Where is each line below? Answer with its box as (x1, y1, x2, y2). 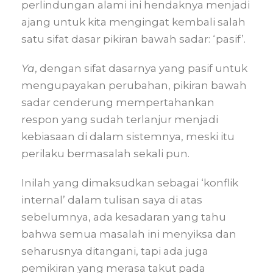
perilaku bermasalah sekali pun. (21, 147, 190, 160)
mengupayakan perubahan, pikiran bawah (21, 79, 247, 91)
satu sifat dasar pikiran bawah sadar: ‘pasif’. (21, 33, 246, 45)
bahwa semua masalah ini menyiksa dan (21, 228, 236, 240)
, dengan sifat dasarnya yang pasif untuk (35, 62, 247, 74)
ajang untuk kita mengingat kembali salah (21, 16, 246, 28)
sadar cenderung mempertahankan (21, 96, 214, 108)
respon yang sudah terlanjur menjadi (21, 113, 218, 126)
